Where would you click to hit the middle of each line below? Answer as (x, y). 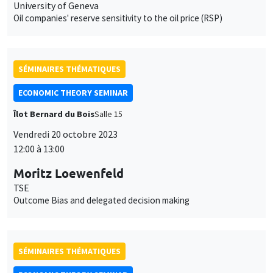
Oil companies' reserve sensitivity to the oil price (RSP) (118, 18)
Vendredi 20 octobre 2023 (66, 134)
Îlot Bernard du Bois (54, 114)
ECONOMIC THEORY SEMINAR (73, 92)
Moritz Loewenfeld (69, 173)
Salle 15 (108, 114)
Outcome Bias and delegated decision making (101, 200)
